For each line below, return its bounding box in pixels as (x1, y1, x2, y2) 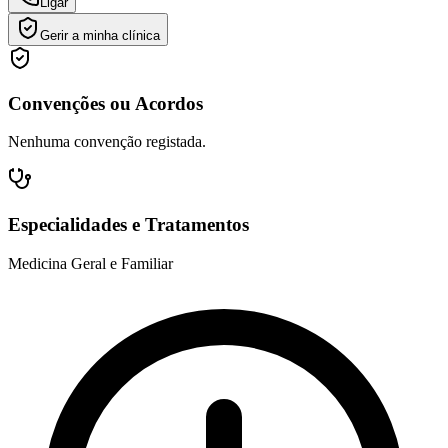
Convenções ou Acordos (8, 92, 203, 114)
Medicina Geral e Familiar (8, 254, 173, 272)
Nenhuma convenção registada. (8, 133, 206, 151)
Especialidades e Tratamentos (8, 213, 249, 235)
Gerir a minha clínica (40, 27, 160, 43)
